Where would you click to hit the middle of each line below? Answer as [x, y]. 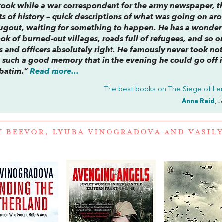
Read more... [55, 72]
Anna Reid [198, 101]
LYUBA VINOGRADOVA [106, 132]
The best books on [136, 89]
